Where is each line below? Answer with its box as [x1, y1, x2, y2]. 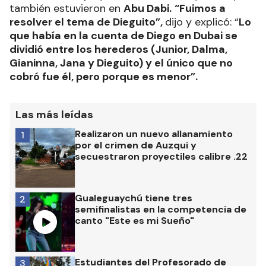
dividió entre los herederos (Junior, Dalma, [9, 42, 227, 56]
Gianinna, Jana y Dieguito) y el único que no [9, 55, 233, 70]
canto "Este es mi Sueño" [75, 214, 194, 227]
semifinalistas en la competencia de [75, 202, 246, 216]
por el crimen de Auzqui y [75, 138, 197, 151]
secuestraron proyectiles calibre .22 [75, 150, 248, 163]
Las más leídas [15, 107, 93, 122]
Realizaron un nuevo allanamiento [75, 127, 233, 140]
